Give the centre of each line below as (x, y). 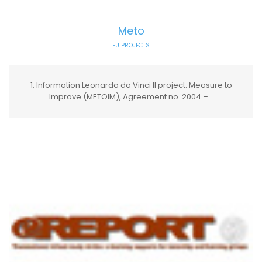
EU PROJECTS (131, 45)
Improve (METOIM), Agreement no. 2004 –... (131, 96)
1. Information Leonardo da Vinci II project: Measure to (131, 85)
